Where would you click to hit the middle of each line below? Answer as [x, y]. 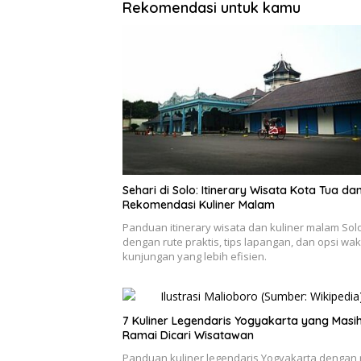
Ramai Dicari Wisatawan [188, 335]
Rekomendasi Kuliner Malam [199, 204]
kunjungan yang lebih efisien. [195, 256]
